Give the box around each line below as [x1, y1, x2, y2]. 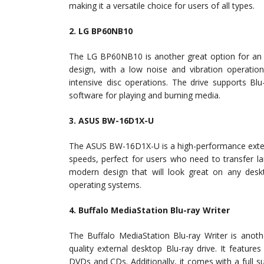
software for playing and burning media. [69, 90, 220, 101]
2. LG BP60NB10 [69, 25, 133, 37]
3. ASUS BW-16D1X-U [69, 115, 154, 127]
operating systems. [69, 179, 141, 191]
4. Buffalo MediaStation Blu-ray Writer [69, 204, 230, 216]
